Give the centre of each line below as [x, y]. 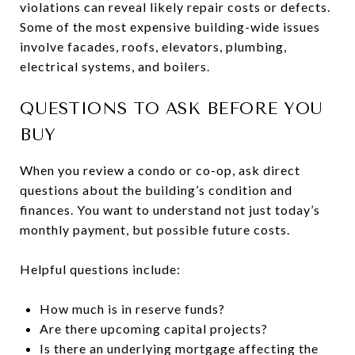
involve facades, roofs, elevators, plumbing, [153, 46]
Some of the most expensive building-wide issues [170, 26]
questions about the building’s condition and [156, 189]
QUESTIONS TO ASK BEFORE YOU [172, 108]
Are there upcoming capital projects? [153, 328]
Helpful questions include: [100, 269]
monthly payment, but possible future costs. [155, 229]
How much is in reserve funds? [132, 308]
